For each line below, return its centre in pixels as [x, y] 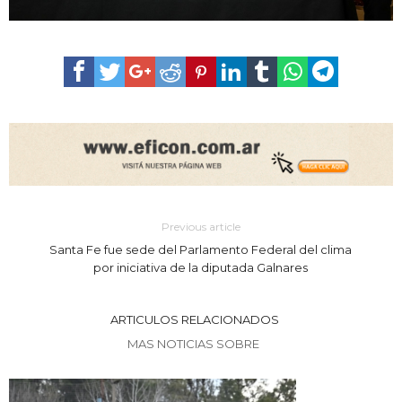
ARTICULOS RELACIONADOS [194, 320]
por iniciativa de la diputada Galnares [201, 268]
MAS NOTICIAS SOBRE [194, 344]
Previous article [201, 227]
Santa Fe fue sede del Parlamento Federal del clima [201, 250]
